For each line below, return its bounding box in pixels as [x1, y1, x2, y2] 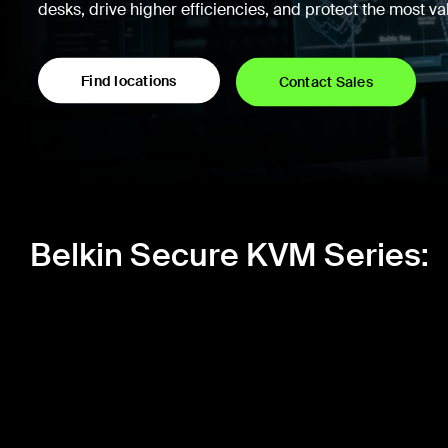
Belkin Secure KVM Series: [30, 233, 429, 276]
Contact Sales [278, 72, 373, 91]
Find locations [81, 71, 177, 90]
